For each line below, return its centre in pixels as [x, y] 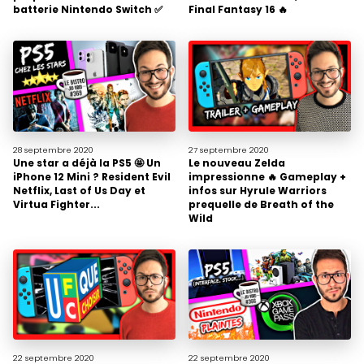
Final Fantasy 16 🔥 [238, 9]
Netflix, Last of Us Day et [79, 190]
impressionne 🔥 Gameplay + [267, 176]
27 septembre [218, 149]
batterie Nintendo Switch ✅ [88, 9]
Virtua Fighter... [56, 204]
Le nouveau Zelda [237, 162]
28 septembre [42, 149]
